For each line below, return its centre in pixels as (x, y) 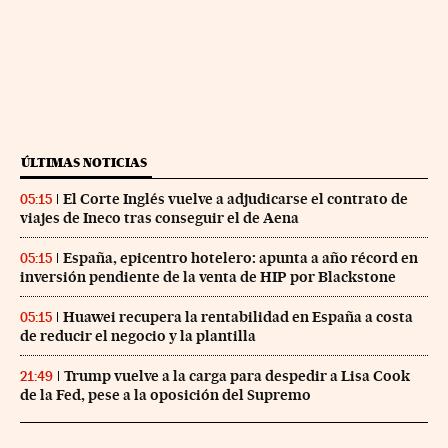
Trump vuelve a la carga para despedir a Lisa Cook (237, 376)
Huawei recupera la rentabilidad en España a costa (238, 317)
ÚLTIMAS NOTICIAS (84, 163)
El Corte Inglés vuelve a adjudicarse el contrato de (235, 199)
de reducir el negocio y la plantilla (138, 336)
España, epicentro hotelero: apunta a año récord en (240, 258)
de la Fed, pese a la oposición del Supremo (165, 395)
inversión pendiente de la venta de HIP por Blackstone (208, 277)
